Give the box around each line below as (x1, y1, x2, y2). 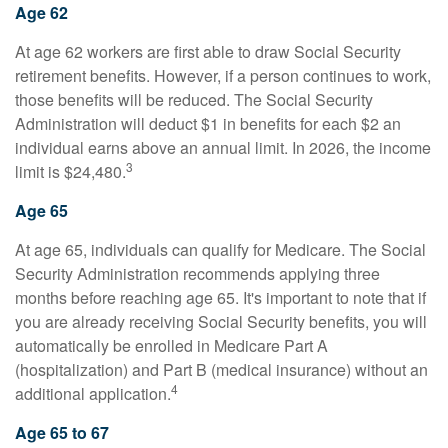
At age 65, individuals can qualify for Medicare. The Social (15, 238, 426, 261)
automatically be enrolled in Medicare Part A (15, 334, 328, 357)
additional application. (15, 382, 171, 405)
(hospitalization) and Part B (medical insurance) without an (15, 358, 428, 381)
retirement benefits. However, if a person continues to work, (15, 64, 431, 87)
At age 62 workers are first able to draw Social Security (15, 40, 401, 63)
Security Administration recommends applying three (15, 262, 380, 285)
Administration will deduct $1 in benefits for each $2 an (15, 112, 401, 135)
